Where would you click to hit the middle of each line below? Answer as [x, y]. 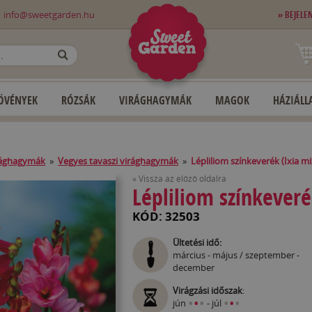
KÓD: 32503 [166, 216]
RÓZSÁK [78, 100]
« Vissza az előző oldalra [179, 179]
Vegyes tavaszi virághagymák [118, 161]
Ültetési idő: [197, 242]
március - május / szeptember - [236, 255]
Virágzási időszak [207, 290]
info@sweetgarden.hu [49, 15]
